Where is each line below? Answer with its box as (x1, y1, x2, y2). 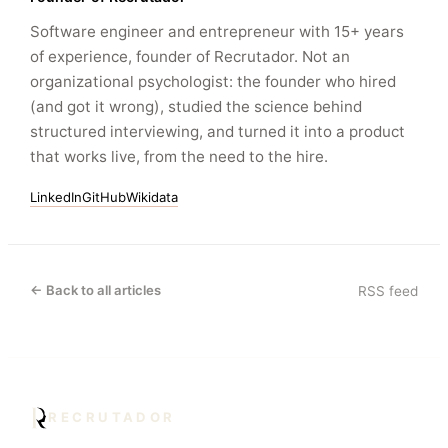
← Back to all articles (30, 282, 162, 299)
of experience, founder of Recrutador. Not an (30, 47, 351, 67)
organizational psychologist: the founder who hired (30, 72, 397, 92)
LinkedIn (30, 188, 83, 205)
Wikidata (126, 188, 179, 205)
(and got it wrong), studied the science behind (30, 97, 363, 117)
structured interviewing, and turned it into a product (30, 122, 406, 142)
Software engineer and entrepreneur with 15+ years (30, 22, 405, 42)
